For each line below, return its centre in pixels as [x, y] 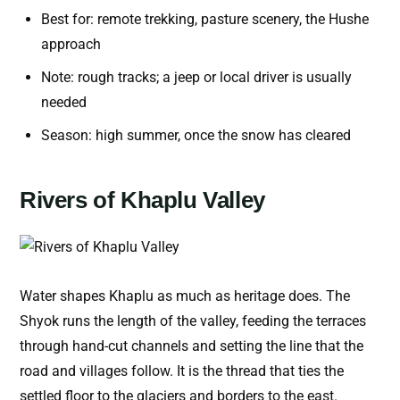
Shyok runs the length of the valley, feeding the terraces [193, 321]
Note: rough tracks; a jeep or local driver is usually [196, 78]
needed [64, 103]
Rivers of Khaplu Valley [142, 200]
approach [71, 45]
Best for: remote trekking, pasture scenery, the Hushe [205, 20]
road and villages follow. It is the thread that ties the [182, 371]
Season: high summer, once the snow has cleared [196, 136]
